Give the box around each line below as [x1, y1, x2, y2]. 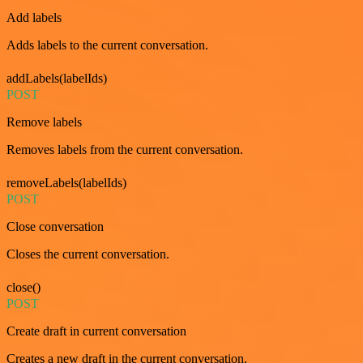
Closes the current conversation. [6, 247, 169, 262]
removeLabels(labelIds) [6, 176, 126, 190]
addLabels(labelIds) [6, 71, 107, 86]
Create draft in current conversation [6, 324, 186, 339]
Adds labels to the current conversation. [6, 38, 208, 53]
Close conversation [6, 220, 104, 234]
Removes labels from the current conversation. [6, 143, 243, 157]
